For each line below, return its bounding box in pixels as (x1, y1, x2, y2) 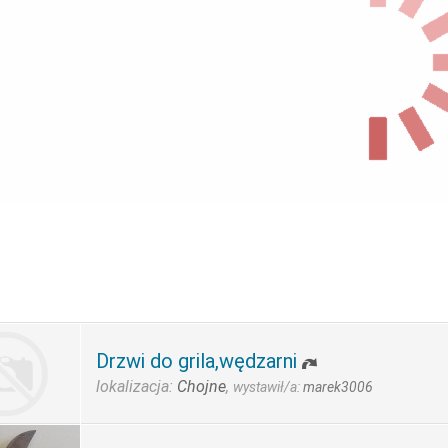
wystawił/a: (233, 379, 303, 395)
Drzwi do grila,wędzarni (96, 349, 297, 373)
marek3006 (303, 379, 373, 395)
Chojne (177, 377, 226, 396)
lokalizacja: (96, 377, 177, 396)
